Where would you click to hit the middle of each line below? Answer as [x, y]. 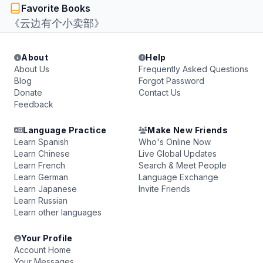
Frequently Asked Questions [193, 69]
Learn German [41, 177]
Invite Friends [164, 189]
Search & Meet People [183, 165]
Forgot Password [171, 81]
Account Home [43, 250]
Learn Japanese [45, 189]
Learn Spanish [41, 142]
